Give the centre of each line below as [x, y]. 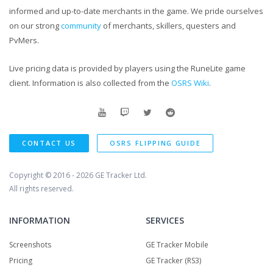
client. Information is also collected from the [90, 83]
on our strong [35, 25]
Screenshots [30, 244]
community [81, 25]
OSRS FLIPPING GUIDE [155, 143]
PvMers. [24, 40]
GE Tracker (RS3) [173, 260]
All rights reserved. [41, 188]
